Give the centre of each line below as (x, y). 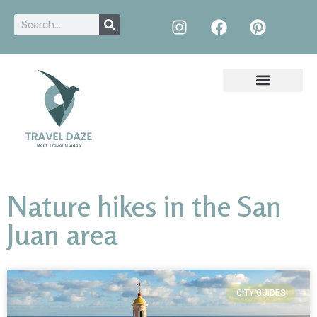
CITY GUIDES (261, 293)
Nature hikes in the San (144, 206)
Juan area (62, 235)
